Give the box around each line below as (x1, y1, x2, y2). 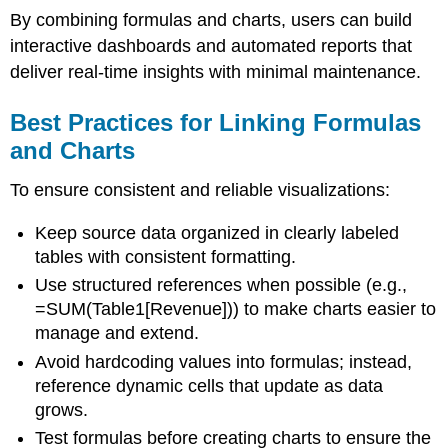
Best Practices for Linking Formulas (10, 108, 422, 136)
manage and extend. (35, 323, 200, 344)
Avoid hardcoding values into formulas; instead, (35, 351, 413, 372)
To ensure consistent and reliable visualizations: (10, 180, 391, 201)
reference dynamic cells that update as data (35, 375, 384, 396)
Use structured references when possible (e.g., (35, 275, 408, 296)
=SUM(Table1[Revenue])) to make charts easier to (35, 299, 437, 320)
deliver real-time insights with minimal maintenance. (10, 61, 422, 82)
